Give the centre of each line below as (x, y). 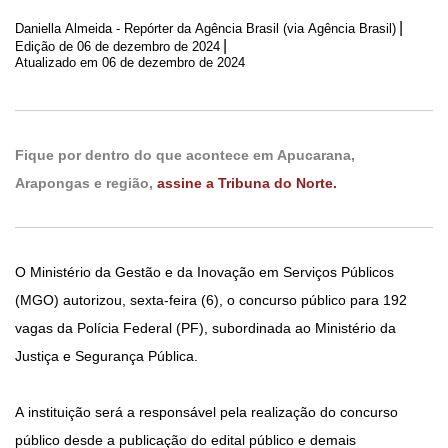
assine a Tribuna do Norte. (247, 183)
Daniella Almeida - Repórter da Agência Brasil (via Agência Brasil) (205, 28)
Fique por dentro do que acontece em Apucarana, (185, 155)
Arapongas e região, (86, 183)
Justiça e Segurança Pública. (106, 356)
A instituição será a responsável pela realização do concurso (206, 412)
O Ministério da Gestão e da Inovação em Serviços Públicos (204, 272)
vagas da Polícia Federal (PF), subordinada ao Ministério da (205, 328)
